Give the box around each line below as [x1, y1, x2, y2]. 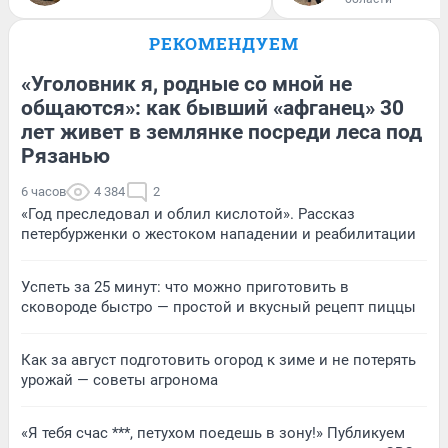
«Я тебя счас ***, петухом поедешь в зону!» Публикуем [21, 423, 405, 442]
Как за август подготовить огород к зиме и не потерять [21, 350, 416, 369]
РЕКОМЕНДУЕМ [149, 31, 299, 55]
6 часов [21, 183, 66, 199]
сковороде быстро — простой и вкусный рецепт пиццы [21, 297, 416, 316]
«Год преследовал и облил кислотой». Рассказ [21, 204, 355, 223]
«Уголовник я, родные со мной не [21, 71, 352, 96]
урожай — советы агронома [21, 370, 218, 389]
